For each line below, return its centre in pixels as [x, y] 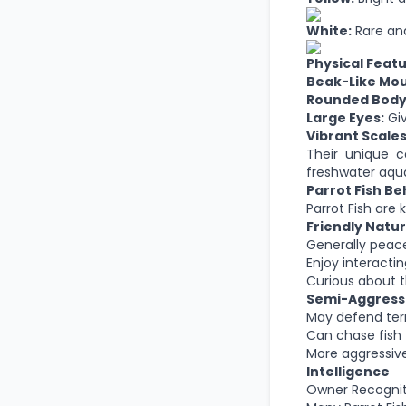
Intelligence [348, 372]
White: [329, 31]
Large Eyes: [345, 118]
